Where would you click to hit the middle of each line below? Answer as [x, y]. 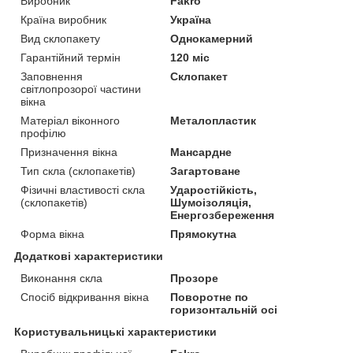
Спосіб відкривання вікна [85, 297]
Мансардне [201, 152]
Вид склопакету [60, 39]
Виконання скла [61, 279]
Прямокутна [204, 234]
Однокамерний [212, 39]
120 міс [190, 58]
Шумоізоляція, [211, 203]
